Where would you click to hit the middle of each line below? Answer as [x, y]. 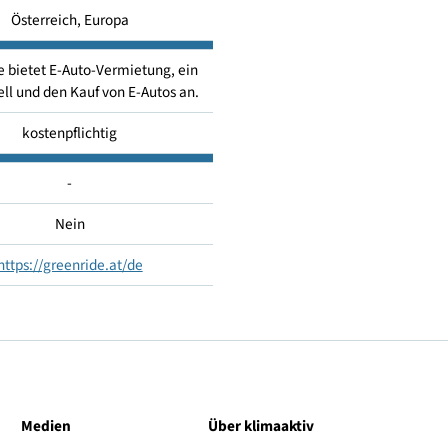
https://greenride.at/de [127, 343]
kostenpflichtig [127, 197]
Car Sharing [127, 26]
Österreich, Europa [127, 71]
